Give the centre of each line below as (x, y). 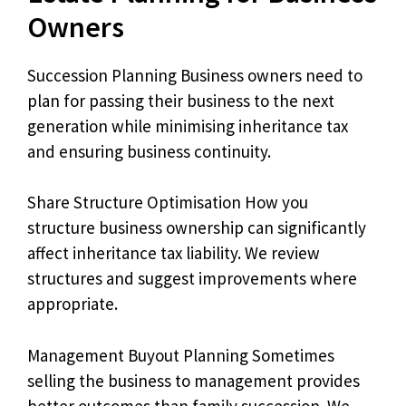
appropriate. (72, 304)
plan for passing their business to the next (181, 100)
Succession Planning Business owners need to (195, 75)
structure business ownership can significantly (197, 227)
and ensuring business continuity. (149, 151)
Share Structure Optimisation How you (168, 202)
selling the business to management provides (193, 380)
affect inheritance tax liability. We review (174, 253)
